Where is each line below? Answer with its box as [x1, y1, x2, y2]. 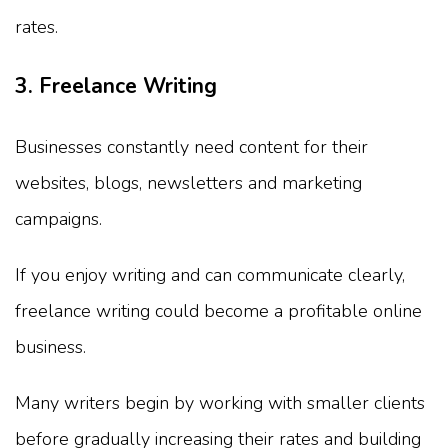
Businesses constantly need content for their [15, 134, 368, 159]
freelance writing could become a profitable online [15, 298, 422, 323]
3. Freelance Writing [15, 72, 217, 101]
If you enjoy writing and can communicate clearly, [15, 262, 405, 287]
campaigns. [15, 206, 102, 231]
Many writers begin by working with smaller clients [15, 390, 425, 415]
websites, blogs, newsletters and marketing [15, 170, 362, 195]
